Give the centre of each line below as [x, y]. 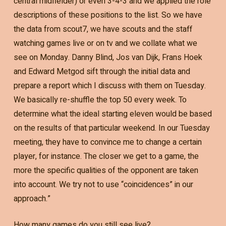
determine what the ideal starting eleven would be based [112, 114]
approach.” [32, 199]
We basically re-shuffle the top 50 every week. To [100, 100]
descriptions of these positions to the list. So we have [108, 15]
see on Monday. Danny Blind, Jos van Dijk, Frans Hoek [108, 57]
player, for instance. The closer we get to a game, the [106, 156]
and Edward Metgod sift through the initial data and [102, 71]
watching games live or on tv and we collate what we [105, 43]
